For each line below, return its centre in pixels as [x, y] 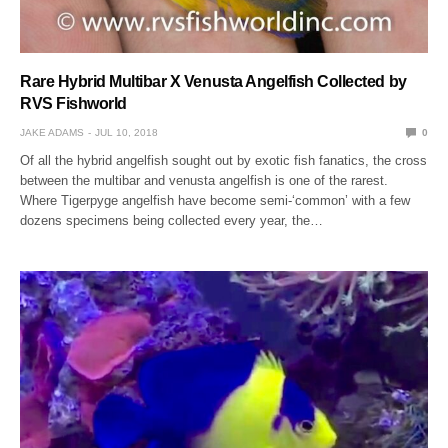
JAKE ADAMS [52, 132]
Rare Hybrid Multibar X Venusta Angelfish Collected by [213, 81]
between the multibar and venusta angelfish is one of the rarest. [204, 180]
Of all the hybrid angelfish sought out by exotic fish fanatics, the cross [224, 160]
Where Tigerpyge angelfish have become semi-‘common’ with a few [215, 200]
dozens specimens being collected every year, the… [172, 220]
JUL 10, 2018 [126, 132]
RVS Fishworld [73, 103]
